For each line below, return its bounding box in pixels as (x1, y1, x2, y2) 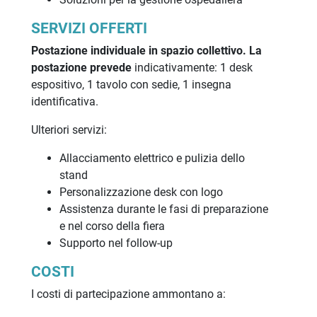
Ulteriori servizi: (30, 123, 107, 137)
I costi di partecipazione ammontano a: (30, 287, 226, 301)
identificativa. (30, 95, 101, 109)
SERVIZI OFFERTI (30, 20, 147, 38)
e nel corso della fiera (59, 219, 165, 234)
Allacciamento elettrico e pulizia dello (59, 151, 245, 166)
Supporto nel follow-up (59, 236, 173, 250)
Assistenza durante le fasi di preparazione (59, 202, 268, 217)
